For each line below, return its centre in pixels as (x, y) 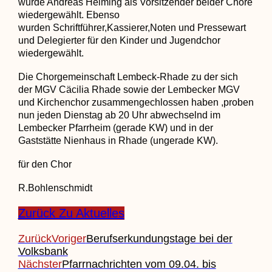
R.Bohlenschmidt (55, 188)
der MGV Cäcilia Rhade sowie (84, 89)
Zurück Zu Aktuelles (71, 213)
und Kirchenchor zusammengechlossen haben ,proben (136, 102)
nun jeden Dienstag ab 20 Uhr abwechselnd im (119, 115)
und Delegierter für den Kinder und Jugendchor (119, 40)
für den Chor (46, 164)
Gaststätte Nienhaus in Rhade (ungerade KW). (118, 140)
